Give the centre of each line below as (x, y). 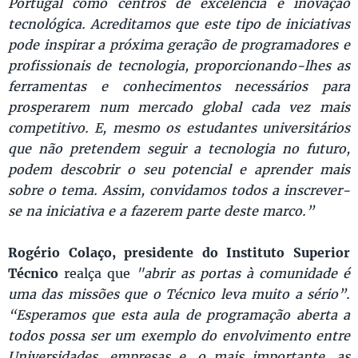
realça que (97, 273)
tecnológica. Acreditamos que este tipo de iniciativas (179, 24)
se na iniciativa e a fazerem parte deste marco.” (161, 211)
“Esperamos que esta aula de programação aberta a (179, 314)
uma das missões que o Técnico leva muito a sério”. (179, 294)
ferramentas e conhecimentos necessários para (179, 86)
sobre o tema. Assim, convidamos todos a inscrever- (179, 190)
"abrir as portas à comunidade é (243, 273)
